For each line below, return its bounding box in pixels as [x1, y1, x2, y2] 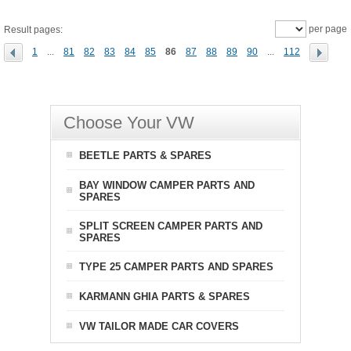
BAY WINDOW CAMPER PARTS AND [79, 179, 255, 191]
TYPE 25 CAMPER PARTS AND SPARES [79, 261, 273, 273]
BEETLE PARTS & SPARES [79, 150, 212, 161]
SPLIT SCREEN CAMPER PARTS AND [79, 220, 262, 232]
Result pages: [4, 24, 63, 35]
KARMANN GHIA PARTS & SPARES [79, 291, 250, 302]
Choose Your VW [63, 113, 194, 132]
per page [306, 24, 347, 34]
